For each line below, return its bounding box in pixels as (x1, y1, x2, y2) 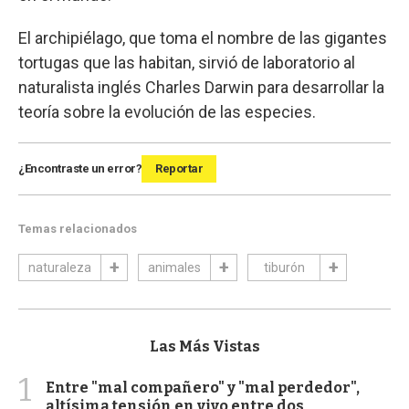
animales (148, 259, 201, 275)
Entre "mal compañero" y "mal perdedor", (46, 378, 360, 396)
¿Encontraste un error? (18, 161, 142, 175)
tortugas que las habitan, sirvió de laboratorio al (18, 52, 355, 72)
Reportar (155, 161, 203, 175)
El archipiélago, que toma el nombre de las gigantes (18, 27, 387, 47)
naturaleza (28, 259, 91, 275)
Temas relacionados (18, 221, 137, 236)
